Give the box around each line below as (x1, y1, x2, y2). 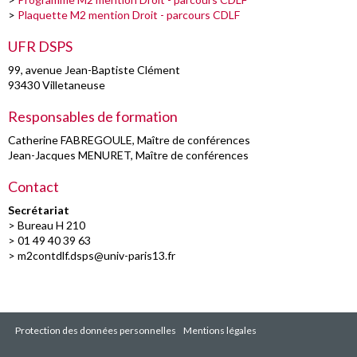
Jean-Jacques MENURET (8, 147, 131, 162)
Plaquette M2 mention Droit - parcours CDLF (18, 7, 240, 22)
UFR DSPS (8, 37, 73, 55)
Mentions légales (182, 324, 257, 336)
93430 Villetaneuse (8, 77, 105, 92)
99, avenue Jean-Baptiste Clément (8, 62, 180, 76)
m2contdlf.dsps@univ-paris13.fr (18, 248, 175, 262)
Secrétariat (8, 202, 69, 217)
